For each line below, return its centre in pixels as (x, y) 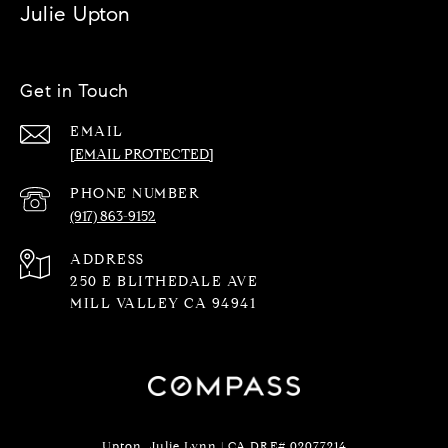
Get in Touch (74, 90)
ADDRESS (107, 259)
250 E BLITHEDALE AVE (164, 281)
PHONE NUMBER (135, 193)
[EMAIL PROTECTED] (142, 154)
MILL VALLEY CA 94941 (163, 303)
